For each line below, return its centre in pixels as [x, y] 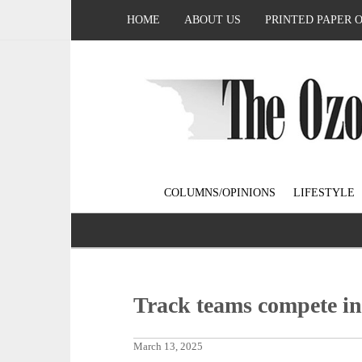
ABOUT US [213, 20]
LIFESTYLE [324, 193]
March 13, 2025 [168, 347]
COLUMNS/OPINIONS [219, 193]
